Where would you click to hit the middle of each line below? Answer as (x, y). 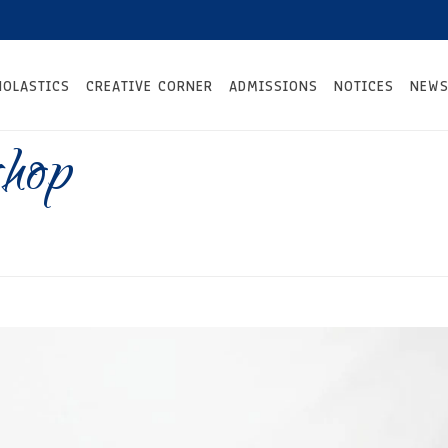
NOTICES (364, 86)
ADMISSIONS (274, 86)
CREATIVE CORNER (150, 86)
